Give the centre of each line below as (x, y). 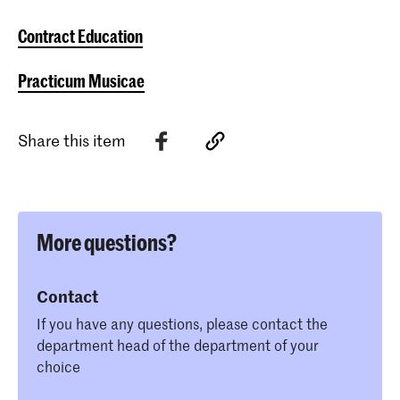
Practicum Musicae (81, 80)
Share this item (72, 141)
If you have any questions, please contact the (182, 323)
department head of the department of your (178, 344)
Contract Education (80, 36)
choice (58, 366)
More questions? (107, 242)
